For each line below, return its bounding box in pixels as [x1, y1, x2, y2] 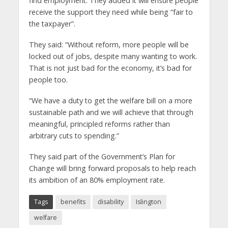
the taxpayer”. [28, 19, 75, 29]
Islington [135, 197, 161, 206]
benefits [60, 197, 85, 206]
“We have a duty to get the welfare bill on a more [28, 96, 192, 106]
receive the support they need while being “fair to [28, 7, 193, 17]
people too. [28, 75, 68, 85]
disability [97, 197, 124, 206]
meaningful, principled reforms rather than [28, 119, 170, 129]
